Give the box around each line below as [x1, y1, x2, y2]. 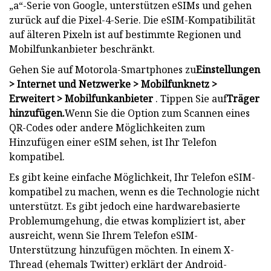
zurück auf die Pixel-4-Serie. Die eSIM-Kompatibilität [9, 13, 255, 27]
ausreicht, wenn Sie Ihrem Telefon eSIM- [9, 228, 198, 242]
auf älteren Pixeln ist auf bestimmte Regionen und [9, 27, 241, 41]
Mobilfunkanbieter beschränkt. [9, 42, 155, 56]
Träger [227, 91, 260, 105]
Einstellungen [196, 62, 260, 76]
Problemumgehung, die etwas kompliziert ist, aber [9, 214, 246, 227]
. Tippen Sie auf [153, 91, 227, 105]
